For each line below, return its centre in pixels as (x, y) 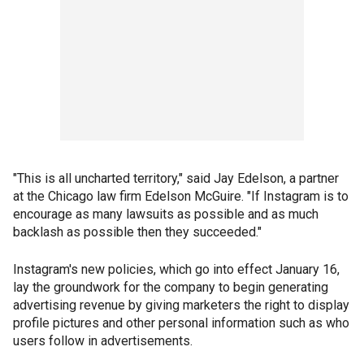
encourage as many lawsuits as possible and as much (166, 214)
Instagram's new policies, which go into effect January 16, (176, 269)
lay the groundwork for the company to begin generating (171, 287)
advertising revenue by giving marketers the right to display (181, 305)
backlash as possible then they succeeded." (137, 232)
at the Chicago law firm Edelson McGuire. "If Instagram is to (181, 196)
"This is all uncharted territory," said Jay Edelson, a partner (176, 178)
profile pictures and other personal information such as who (181, 323)
